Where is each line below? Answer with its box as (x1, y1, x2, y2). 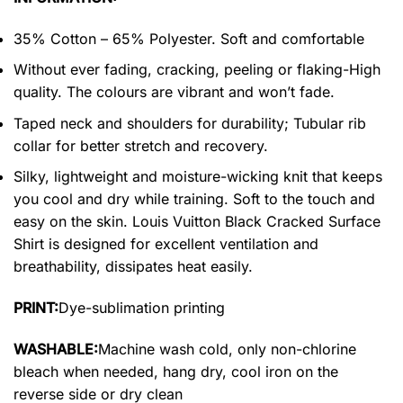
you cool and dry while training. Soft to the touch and (13, 190, 375, 209)
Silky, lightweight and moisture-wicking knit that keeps (13, 167, 382, 186)
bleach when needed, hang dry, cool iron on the (13, 362, 338, 381)
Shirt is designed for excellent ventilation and (13, 235, 318, 254)
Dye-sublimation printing (58, 299, 225, 318)
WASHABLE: (13, 339, 98, 358)
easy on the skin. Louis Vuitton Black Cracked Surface (13, 212, 381, 231)
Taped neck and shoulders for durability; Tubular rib (13, 113, 366, 132)
